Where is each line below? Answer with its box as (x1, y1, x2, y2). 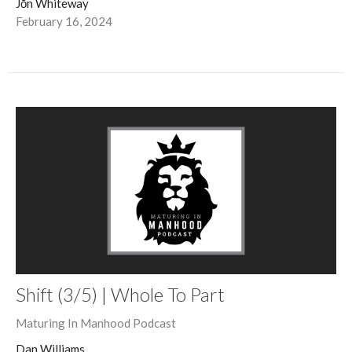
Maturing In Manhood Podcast (16, 316, 176, 331)
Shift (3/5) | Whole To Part (16, 283, 225, 306)
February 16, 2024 (16, 14, 112, 29)
